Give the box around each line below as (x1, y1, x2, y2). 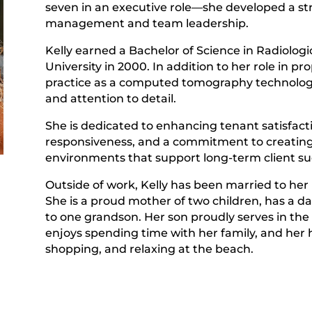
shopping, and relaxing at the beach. (45, 242, 253, 256)
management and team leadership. (45, 17, 249, 31)
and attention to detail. (45, 92, 176, 106)
